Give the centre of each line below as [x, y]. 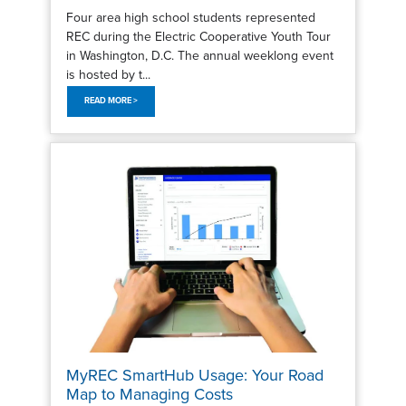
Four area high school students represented [190, 17]
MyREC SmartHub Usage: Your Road [194, 376]
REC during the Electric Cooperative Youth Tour [198, 36]
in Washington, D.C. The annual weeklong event [199, 55]
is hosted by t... [108, 74]
